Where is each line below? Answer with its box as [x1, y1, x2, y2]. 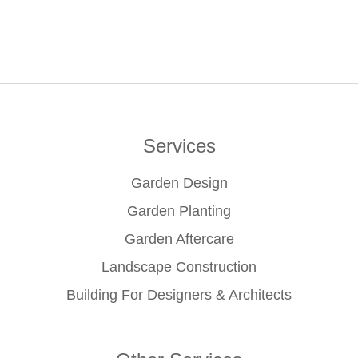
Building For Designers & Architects [66, 287, 292, 304]
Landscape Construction [101, 259, 257, 276]
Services [142, 135, 216, 157]
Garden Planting [127, 203, 231, 220]
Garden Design [130, 175, 228, 192]
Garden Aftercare [124, 231, 234, 248]
